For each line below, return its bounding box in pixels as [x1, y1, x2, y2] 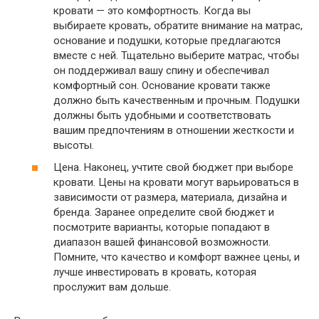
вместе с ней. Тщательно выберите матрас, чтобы [53, 48, 299, 62]
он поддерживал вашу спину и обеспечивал [53, 63, 269, 77]
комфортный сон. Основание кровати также [53, 78, 271, 92]
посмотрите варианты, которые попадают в [53, 221, 270, 234]
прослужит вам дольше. [53, 281, 171, 293]
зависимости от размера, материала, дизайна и [53, 191, 287, 204]
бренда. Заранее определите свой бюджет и [53, 206, 274, 219]
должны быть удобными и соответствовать [53, 108, 271, 122]
